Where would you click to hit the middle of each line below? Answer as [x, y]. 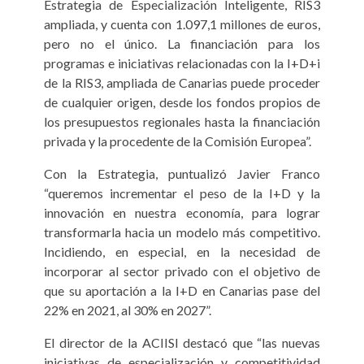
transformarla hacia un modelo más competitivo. [182, 232]
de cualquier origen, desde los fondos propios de [182, 102]
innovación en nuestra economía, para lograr [182, 213]
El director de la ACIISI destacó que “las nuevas [182, 343]
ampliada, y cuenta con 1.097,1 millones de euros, [182, 24]
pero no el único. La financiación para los [182, 44]
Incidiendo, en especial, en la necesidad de [182, 252]
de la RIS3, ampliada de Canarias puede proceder [182, 83]
